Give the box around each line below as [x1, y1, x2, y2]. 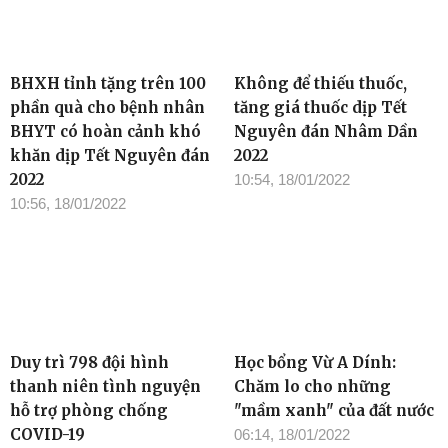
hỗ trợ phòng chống [10, 400, 168, 420]
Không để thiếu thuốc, [234, 73, 407, 93]
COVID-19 [10, 424, 85, 444]
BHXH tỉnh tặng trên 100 [10, 73, 206, 93]
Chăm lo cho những [234, 376, 391, 396]
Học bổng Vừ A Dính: [234, 352, 396, 372]
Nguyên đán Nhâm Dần [234, 121, 418, 141]
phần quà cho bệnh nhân [10, 97, 205, 117]
